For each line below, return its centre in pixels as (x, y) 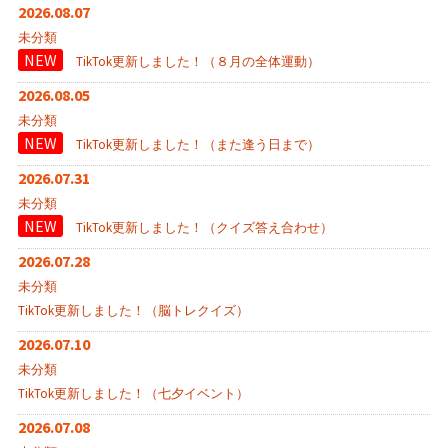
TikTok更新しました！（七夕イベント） (133, 394)
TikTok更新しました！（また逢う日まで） (197, 145)
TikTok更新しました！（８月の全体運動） (197, 62)
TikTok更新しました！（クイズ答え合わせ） (204, 228)
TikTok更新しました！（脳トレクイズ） (133, 311)
